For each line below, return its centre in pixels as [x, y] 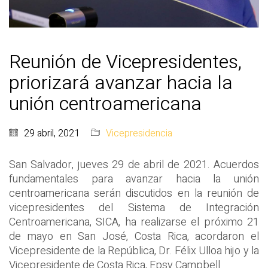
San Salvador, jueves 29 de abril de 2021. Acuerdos [134, 165]
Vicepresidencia [139, 134]
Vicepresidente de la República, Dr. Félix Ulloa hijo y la [134, 251]
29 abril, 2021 [52, 134]
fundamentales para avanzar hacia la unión [134, 179]
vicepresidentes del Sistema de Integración [134, 208]
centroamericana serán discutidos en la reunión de [134, 194]
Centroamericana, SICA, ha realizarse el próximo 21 [134, 223]
